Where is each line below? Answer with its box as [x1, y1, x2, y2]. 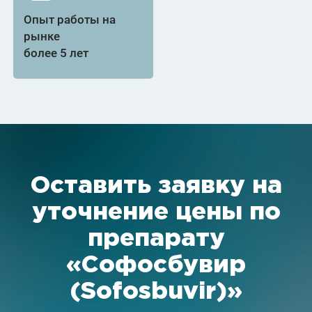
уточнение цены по [31, 201, 281, 224]
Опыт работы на [24, 13, 116, 26]
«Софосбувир [66, 254, 246, 276]
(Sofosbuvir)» [70, 281, 242, 303]
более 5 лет [24, 46, 89, 60]
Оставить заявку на [30, 175, 282, 197]
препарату [87, 228, 225, 250]
